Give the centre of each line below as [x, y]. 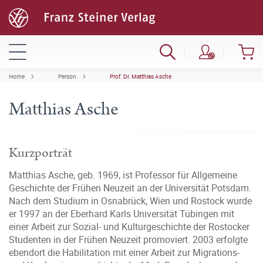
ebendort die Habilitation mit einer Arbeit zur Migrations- [124, 252]
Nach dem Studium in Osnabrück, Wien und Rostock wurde [130, 201]
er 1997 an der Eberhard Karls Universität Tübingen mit [122, 214]
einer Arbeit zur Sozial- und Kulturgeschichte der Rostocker [129, 227]
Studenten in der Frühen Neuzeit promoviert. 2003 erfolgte [128, 240]
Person [67, 76]
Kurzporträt [41, 153]
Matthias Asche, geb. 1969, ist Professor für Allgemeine [123, 175]
